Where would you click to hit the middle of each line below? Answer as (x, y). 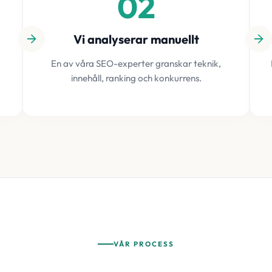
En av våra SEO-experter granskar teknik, (136, 63)
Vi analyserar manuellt (136, 39)
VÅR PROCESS (144, 244)
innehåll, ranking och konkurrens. (136, 78)
